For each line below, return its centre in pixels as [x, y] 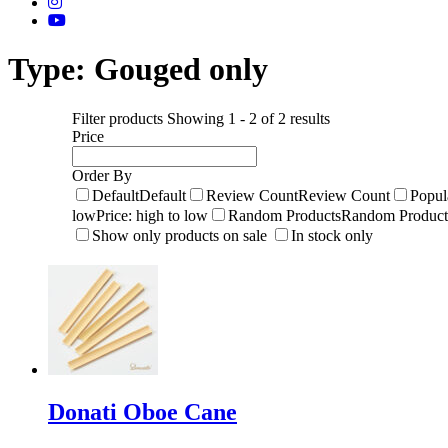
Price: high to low [152, 215]
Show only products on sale [179, 235]
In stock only [332, 235]
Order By [102, 175]
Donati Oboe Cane [142, 411]
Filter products [119, 118]
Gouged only [181, 69]
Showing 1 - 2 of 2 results [248, 118]
